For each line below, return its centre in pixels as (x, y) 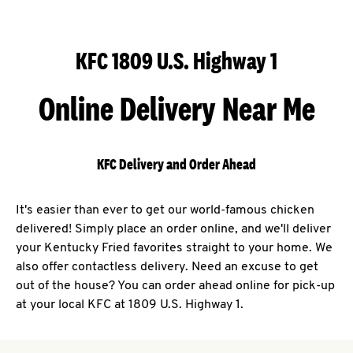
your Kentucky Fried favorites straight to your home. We (174, 249)
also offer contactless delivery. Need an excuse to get (167, 268)
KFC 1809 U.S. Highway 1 (176, 61)
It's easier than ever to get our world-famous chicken (165, 211)
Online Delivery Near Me (176, 109)
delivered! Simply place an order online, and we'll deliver (173, 230)
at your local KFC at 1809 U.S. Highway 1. (130, 305)
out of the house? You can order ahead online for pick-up (175, 286)
